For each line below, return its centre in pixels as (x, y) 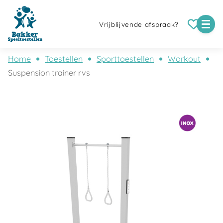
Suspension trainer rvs (49, 73)
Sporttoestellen (125, 59)
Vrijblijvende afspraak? (139, 25)
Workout (184, 59)
